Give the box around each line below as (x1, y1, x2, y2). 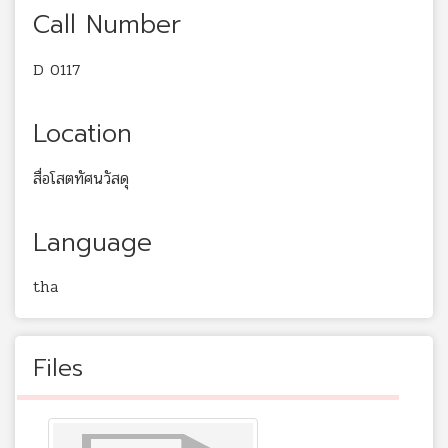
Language (33, 223, 152, 262)
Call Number (33, 6, 181, 45)
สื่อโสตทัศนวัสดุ (33, 165, 129, 191)
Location (33, 114, 132, 153)
